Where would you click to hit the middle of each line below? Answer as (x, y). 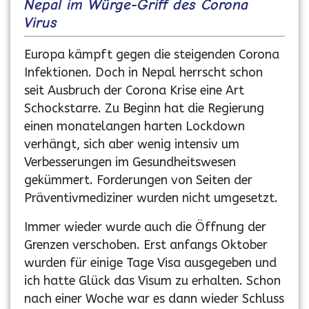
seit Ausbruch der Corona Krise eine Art (134, 91)
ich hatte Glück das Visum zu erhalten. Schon (152, 281)
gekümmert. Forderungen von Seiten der (138, 180)
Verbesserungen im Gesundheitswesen (130, 162)
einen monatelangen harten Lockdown (134, 127)
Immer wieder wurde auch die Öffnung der (145, 227)
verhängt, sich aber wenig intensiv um (132, 144)
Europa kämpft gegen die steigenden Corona (152, 55)
